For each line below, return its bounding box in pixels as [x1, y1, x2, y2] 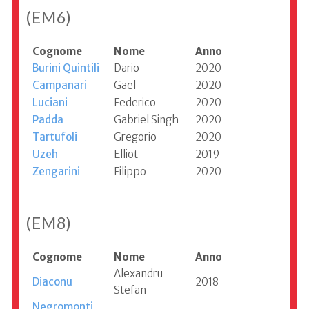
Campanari [32, 79, 87, 92]
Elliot [114, 148, 138, 161]
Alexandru [114, 267, 163, 281]
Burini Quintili [32, 61, 99, 75]
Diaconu [32, 275, 72, 289]
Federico [114, 96, 156, 110]
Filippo [114, 165, 146, 179]
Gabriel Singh [114, 113, 179, 127]
